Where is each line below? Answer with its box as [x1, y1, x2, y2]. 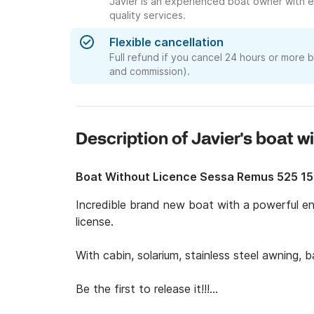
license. [76, 214, 117, 228]
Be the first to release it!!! [76, 282, 210, 296]
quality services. [109, 9, 186, 21]
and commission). [109, 65, 190, 77]
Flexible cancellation [109, 35, 224, 49]
